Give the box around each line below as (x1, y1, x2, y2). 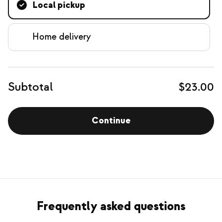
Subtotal (8, 79, 53, 95)
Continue (92, 115, 130, 126)
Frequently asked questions (37, 199, 185, 214)
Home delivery (32, 31, 91, 43)
